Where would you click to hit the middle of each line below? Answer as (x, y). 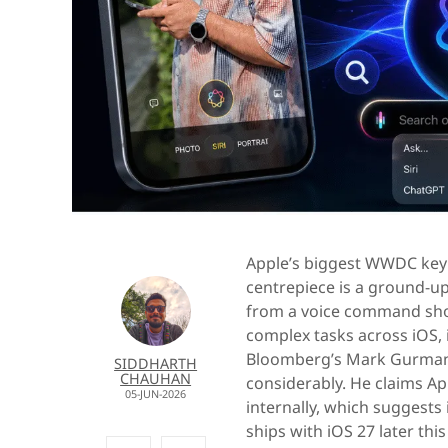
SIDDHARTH (156, 363)
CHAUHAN (156, 378)
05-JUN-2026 (156, 393)
